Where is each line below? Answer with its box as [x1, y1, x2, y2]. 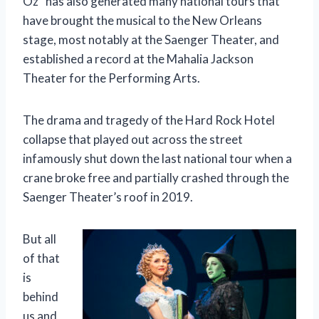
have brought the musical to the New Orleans [23, 12, 262, 28]
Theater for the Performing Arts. [23, 70, 200, 85]
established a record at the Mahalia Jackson [23, 51, 253, 66]
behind [23, 288, 58, 304]
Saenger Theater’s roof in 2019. [23, 189, 193, 204]
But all [23, 231, 56, 246]
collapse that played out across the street [23, 131, 243, 147]
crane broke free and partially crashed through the [23, 169, 289, 185]
